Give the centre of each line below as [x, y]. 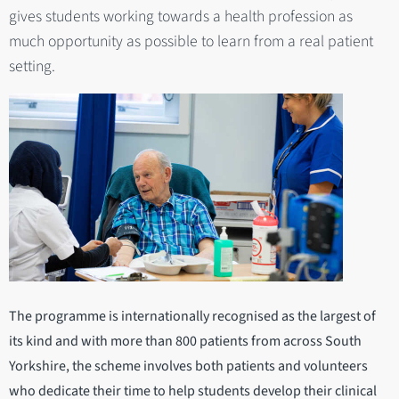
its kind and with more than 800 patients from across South [185, 342]
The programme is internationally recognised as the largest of [192, 317]
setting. [32, 66]
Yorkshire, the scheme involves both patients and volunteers [188, 366]
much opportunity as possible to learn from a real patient [191, 41]
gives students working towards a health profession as [181, 16]
